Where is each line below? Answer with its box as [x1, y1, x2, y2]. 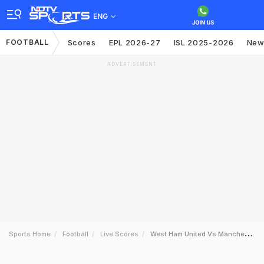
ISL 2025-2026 [173, 38, 234, 47]
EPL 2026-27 [108, 38, 161, 47]
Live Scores [100, 230, 138, 238]
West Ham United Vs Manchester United [150, 230, 245, 238]
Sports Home [9, 230, 51, 238]
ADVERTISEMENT [107, 61, 157, 67]
